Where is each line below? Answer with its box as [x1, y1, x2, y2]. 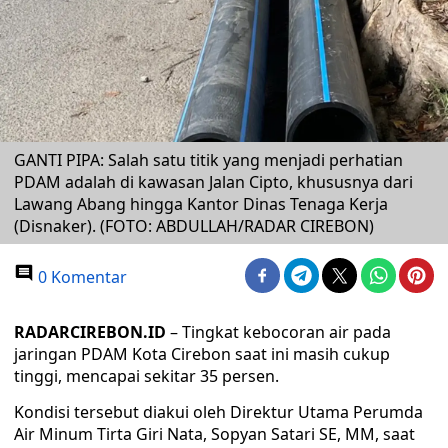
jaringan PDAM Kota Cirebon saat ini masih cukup [14, 343, 390, 365]
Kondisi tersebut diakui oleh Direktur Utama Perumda [14, 401, 423, 423]
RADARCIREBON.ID [14, 321, 170, 343]
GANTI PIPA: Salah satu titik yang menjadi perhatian [14, 149, 403, 171]
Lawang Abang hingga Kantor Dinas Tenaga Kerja [14, 193, 388, 215]
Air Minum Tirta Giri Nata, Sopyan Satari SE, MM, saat [14, 423, 415, 445]
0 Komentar [34, 266, 127, 288]
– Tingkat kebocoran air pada [170, 321, 391, 343]
